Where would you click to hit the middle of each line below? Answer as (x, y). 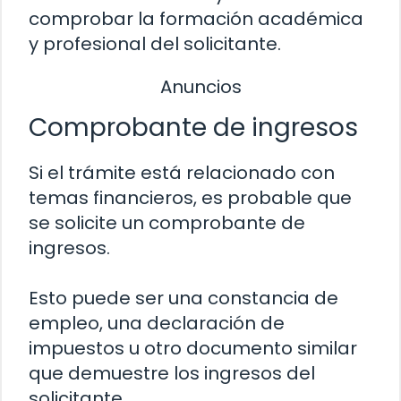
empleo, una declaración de (157, 324)
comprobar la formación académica (196, 18)
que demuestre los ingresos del (172, 374)
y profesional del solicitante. (155, 43)
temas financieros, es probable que (190, 198)
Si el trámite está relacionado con (182, 173)
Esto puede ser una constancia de (183, 299)
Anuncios (200, 86)
